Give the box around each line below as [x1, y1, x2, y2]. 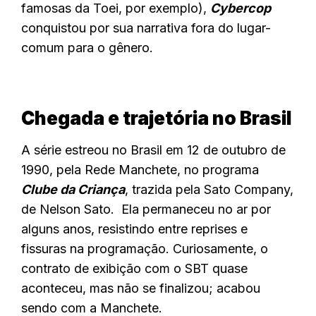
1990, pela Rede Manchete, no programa [21, 162, 259, 178]
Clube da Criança [21, 182, 125, 197]
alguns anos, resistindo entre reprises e [21, 221, 248, 237]
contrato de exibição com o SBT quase [21, 261, 248, 276]
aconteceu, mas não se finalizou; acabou [21, 281, 260, 296]
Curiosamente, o [169, 241, 268, 257]
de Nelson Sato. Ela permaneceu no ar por [21, 202, 271, 217]
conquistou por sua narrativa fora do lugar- [21, 20, 271, 36]
